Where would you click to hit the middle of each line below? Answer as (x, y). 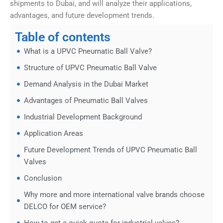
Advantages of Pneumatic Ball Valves (86, 101)
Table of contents (62, 37)
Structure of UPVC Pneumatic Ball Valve (91, 68)
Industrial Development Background (83, 117)
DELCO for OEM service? (65, 207)
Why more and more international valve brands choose (114, 195)
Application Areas (54, 134)
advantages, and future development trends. (82, 15)
